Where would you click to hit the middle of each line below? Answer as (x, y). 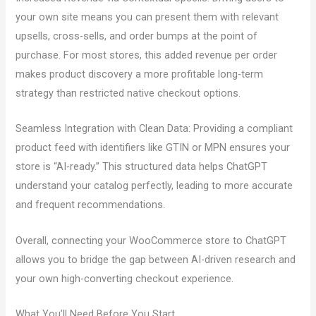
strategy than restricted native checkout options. (128, 93)
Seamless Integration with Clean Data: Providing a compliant (154, 129)
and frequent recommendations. (91, 205)
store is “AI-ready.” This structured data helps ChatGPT (142, 167)
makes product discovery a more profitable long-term (140, 74)
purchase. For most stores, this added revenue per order (147, 55)
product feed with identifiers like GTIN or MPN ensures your (153, 148)
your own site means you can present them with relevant (147, 17)
